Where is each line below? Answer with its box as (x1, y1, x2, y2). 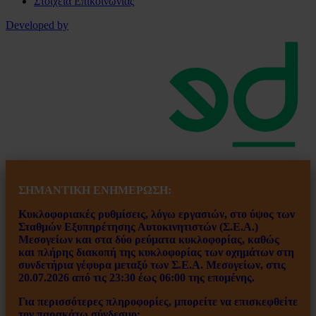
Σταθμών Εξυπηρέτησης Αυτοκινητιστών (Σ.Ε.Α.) (18, 220, 258, 233)
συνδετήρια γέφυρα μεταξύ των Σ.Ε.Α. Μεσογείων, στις (18, 258, 286, 271)
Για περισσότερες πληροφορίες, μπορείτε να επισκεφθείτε (18, 295, 298, 308)
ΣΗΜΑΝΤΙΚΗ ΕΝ (18, 183, 109, 196)
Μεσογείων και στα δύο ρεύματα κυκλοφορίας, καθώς (18, 233, 279, 245)
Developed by (6, 18, 68, 31)
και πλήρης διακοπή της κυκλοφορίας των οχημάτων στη (18, 245, 294, 258)
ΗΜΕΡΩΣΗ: (109, 183, 171, 196)
